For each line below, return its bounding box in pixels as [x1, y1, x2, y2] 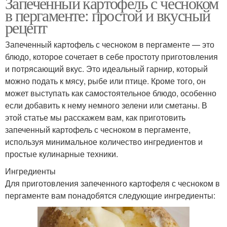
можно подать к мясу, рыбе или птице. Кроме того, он [5, 74, 206, 87]
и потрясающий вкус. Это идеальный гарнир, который [5, 62, 208, 74]
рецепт [5, 16, 47, 38]
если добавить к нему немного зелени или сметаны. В [5, 99, 207, 111]
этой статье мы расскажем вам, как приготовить [5, 111, 185, 123]
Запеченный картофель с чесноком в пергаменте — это [5, 38, 214, 50]
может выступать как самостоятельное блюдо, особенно [5, 87, 216, 99]
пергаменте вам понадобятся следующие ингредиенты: [5, 189, 215, 201]
